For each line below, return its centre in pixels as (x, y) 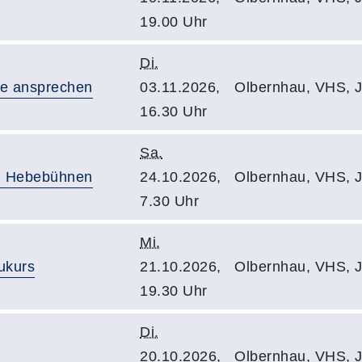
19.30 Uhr (174, 291)
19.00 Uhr (174, 22)
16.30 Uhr (174, 112)
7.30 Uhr (169, 201)
